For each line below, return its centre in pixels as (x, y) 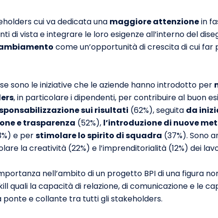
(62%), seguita (157, 110)
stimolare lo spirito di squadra (99, 136)
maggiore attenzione (154, 22)
